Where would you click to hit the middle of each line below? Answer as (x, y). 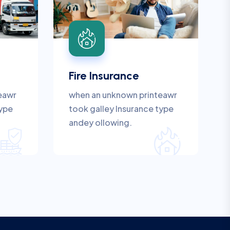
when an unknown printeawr (123, 94)
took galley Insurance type (121, 108)
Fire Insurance (103, 75)
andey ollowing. (100, 122)
